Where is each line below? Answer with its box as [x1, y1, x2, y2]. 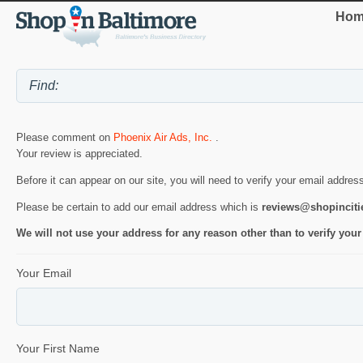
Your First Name [16, 342, 100, 356]
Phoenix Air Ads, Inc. [113, 130, 216, 143]
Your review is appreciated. [16, 147, 143, 160]
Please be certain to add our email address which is [16, 200, 262, 213]
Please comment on [16, 130, 113, 143]
